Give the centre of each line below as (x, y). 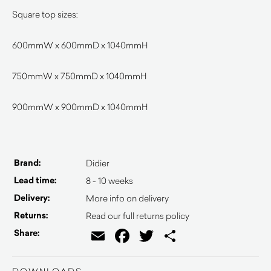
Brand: (28, 163)
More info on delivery (127, 198)
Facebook (165, 236)
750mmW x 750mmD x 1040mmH (79, 76)
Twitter (179, 236)
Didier (98, 163)
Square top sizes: (45, 14)
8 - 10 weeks (109, 181)
